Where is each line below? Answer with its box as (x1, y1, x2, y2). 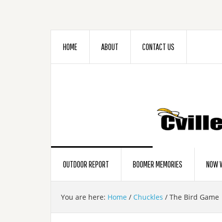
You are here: (61, 192, 108, 202)
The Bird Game (167, 192, 219, 202)
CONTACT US (142, 42, 174, 52)
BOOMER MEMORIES (133, 159, 182, 169)
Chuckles (133, 192, 163, 202)
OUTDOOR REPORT (63, 159, 109, 169)
